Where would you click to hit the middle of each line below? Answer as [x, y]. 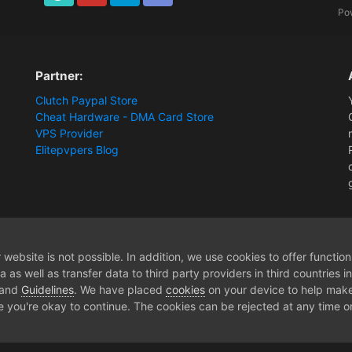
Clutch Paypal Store [87, 101]
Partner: [60, 76]
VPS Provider [70, 134]
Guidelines [48, 290]
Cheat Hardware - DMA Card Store [125, 117]
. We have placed [120, 290]
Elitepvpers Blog [77, 150]
